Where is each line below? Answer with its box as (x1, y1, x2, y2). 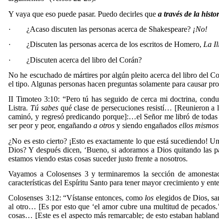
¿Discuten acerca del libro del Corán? (26, 55, 142, 64)
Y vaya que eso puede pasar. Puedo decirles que (8, 9, 158, 18)
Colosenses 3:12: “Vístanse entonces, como (8, 194, 145, 202)
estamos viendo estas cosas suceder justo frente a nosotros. (8, 154, 188, 163)
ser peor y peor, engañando (8, 121, 94, 130)
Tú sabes (30, 104, 58, 112)
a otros (93, 121, 115, 130)
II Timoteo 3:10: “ (8, 95, 66, 104)
